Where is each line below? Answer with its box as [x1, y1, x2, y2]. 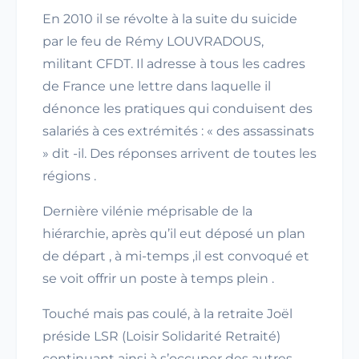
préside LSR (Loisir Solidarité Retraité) [42, 329, 280, 344]
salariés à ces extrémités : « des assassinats [42, 123, 314, 139]
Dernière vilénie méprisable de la [42, 204, 252, 219]
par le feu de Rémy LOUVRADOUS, [42, 34, 264, 49]
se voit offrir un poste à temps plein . [42, 271, 274, 286]
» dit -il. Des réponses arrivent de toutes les [42, 146, 317, 161]
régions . [42, 168, 96, 184]
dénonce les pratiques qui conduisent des [42, 101, 313, 116]
